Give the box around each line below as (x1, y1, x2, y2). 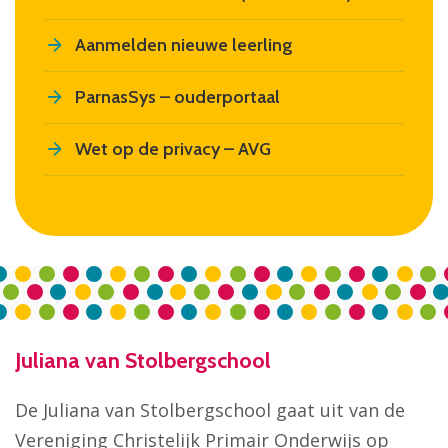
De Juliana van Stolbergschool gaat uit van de (15, 397, 405, 422)
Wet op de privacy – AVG (75, 137, 271, 160)
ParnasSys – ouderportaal (75, 85, 280, 108)
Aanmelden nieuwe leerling (75, 33, 293, 56)
